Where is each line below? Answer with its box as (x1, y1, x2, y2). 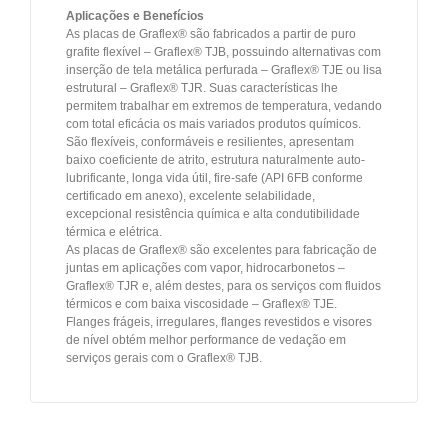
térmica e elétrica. (66, 225, 162, 240)
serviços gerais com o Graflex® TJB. (66, 351, 262, 366)
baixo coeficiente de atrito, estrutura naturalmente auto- (66, 153, 365, 168)
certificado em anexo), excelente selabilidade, (66, 189, 315, 204)
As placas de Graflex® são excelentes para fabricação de (66, 243, 377, 258)
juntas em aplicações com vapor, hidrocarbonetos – (66, 261, 345, 276)
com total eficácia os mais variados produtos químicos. (66, 117, 361, 132)
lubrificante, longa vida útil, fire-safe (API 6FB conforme (66, 171, 363, 186)
